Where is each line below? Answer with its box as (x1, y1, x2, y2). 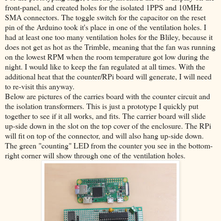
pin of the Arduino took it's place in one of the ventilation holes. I (5, 22, 206, 33)
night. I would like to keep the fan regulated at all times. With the (5, 61, 205, 72)
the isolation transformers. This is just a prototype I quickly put (5, 101, 198, 111)
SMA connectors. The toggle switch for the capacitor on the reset (5, 12, 206, 23)
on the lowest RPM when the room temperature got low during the (5, 51, 209, 62)
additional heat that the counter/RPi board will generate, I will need (5, 71, 212, 82)
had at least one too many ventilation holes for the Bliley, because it (5, 32, 213, 42)
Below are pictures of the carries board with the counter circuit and (5, 91, 210, 102)
